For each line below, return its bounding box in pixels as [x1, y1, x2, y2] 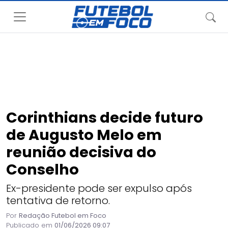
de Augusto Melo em [6, 125, 162, 145]
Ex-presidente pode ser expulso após [6, 181, 192, 195]
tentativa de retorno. [6, 193, 110, 208]
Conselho [6, 159, 79, 180]
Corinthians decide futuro [6, 107, 203, 128]
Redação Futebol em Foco [19, 211, 106, 220]
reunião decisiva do [6, 142, 156, 162]
